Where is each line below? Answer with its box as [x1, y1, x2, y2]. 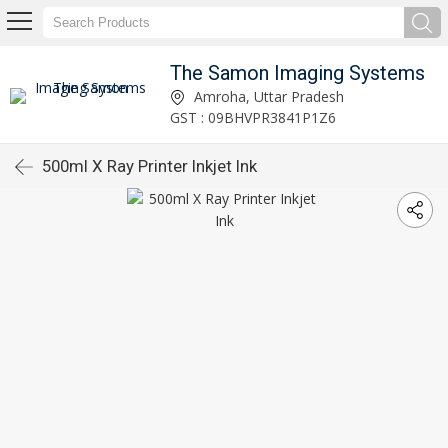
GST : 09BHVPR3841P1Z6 [169, 107, 336, 127]
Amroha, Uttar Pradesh [189, 86, 344, 106]
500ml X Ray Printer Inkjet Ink [42, 156, 257, 176]
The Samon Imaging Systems [169, 60, 425, 85]
